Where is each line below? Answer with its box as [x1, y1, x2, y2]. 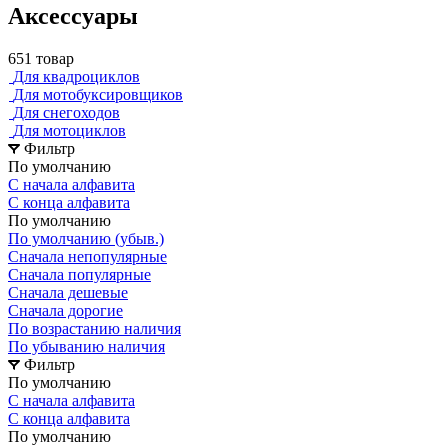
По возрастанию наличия [8, 319, 181, 337]
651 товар [8, 49, 74, 67]
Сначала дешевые [8, 283, 128, 301]
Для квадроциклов [13, 67, 140, 85]
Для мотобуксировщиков [13, 85, 183, 103]
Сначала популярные [8, 265, 151, 283]
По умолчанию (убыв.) [8, 229, 164, 247]
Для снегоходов [13, 103, 120, 121]
